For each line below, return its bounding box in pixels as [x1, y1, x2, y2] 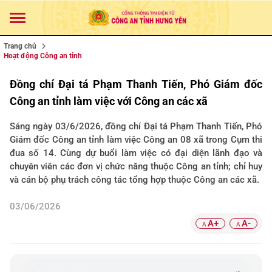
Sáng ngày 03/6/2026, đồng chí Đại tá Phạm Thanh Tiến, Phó [10, 121, 262, 132]
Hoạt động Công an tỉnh [4, 52, 82, 60]
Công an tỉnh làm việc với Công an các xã [10, 95, 208, 107]
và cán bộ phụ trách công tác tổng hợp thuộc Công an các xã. [10, 174, 259, 185]
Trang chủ [4, 42, 36, 50]
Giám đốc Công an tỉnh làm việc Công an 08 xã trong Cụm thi [10, 134, 262, 145]
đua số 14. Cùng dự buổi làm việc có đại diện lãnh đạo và [10, 148, 262, 158]
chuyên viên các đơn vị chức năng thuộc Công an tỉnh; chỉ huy [10, 161, 262, 172]
